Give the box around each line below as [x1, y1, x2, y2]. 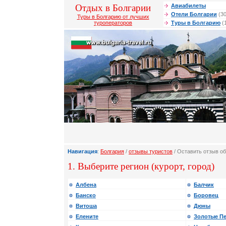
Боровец [194, 192, 218, 199]
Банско [76, 192, 96, 199]
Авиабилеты [171, 3, 206, 9]
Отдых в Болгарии [75, 3, 151, 13]
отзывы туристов [129, 148, 173, 154]
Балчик [194, 182, 214, 188]
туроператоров [94, 20, 132, 26]
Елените [76, 213, 98, 220]
